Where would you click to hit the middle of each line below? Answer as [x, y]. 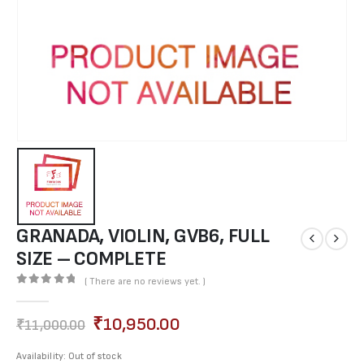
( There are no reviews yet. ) [145, 281]
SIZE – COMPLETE [91, 260]
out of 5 [56, 293]
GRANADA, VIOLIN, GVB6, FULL [143, 237]
